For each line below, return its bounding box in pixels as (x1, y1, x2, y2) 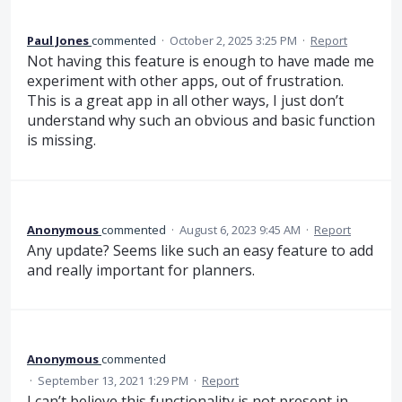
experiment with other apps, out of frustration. (27, 71, 344, 92)
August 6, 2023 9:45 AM (179, 221, 301, 238)
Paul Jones (27, 32, 89, 49)
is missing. (27, 130, 96, 151)
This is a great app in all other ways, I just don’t (27, 91, 344, 111)
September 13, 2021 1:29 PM (38, 372, 188, 389)
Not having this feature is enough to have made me (27, 51, 374, 72)
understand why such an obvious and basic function (27, 110, 375, 131)
